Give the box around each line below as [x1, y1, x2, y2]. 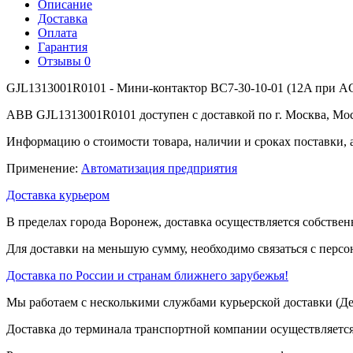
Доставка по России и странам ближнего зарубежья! [6, 268, 288, 282]
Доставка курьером [6, 188, 110, 202]
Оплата [38, 25, 77, 39]
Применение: [6, 161, 81, 175]
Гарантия [38, 39, 87, 54]
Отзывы [38, 54, 84, 68]
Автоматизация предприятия [81, 161, 237, 175]
